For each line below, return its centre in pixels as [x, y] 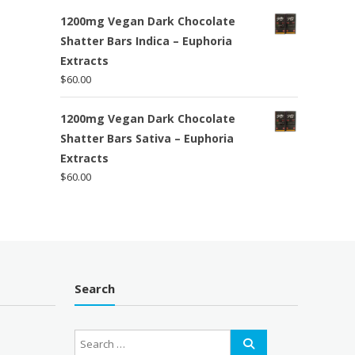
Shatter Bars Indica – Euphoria [146, 40]
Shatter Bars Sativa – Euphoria [147, 138]
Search [95, 288]
